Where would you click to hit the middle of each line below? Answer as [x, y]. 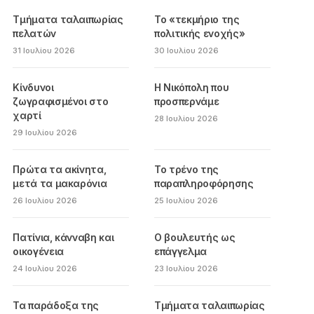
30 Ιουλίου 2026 [187, 50]
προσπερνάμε [187, 101]
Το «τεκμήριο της [197, 19]
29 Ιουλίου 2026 [45, 132]
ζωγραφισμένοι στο [61, 101]
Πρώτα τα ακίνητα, [60, 169]
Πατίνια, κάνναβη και [63, 237]
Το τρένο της [186, 169]
